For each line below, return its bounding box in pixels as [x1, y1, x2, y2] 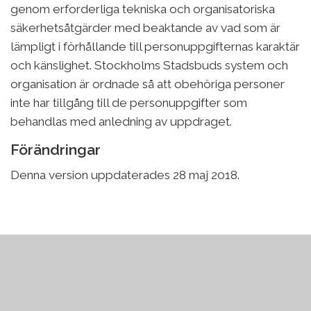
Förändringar [10, 140, 101, 158]
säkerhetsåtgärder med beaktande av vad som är [10, 20, 280, 35]
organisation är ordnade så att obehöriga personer [10, 76, 285, 91]
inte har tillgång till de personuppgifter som [10, 95, 247, 110]
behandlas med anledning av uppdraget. [10, 114, 232, 128]
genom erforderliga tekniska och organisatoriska [10, 1, 275, 16]
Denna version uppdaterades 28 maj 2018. [10, 167, 239, 182]
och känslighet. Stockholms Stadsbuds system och [10, 58, 288, 72]
